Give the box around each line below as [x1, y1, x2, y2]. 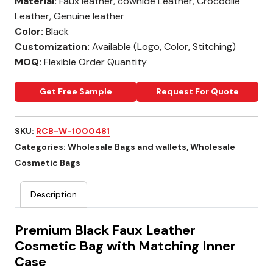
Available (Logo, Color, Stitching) [90, 40, 236, 54]
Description [30, 189, 77, 200]
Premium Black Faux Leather [15, 221, 196, 239]
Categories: [15, 141, 68, 153]
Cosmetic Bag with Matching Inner [15, 237, 236, 255]
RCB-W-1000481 [36, 126, 110, 137]
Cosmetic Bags [15, 157, 80, 169]
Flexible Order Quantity [41, 55, 147, 69]
